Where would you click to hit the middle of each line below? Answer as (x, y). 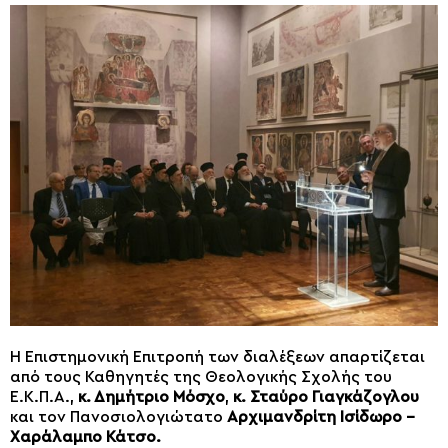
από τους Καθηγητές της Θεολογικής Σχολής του (201, 377)
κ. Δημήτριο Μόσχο (151, 397)
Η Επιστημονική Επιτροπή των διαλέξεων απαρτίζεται (217, 357)
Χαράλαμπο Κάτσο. (85, 437)
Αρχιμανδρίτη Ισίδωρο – (321, 417)
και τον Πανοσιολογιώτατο (118, 417)
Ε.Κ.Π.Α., (44, 397)
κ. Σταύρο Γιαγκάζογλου (326, 397)
